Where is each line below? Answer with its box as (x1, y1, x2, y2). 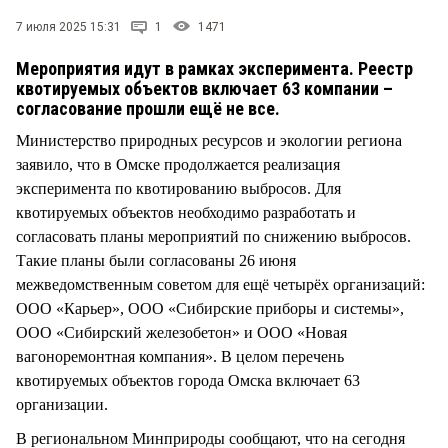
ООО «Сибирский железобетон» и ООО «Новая (16, 323, 347, 341)
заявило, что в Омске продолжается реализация (16, 155, 340, 173)
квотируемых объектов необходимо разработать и (16, 203, 356, 221)
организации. (16, 395, 112, 413)
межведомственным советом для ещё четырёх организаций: (16, 275, 425, 293)
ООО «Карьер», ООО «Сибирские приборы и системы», (16, 299, 404, 317)
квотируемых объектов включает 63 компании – (16, 77, 393, 99)
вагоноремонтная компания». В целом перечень (16, 347, 344, 365)
